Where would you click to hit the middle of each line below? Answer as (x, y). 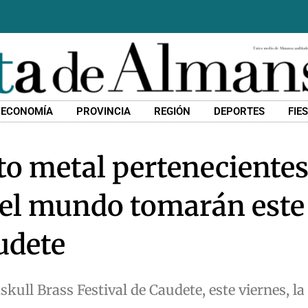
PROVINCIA (104, 112)
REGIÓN (173, 112)
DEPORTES (240, 112)
